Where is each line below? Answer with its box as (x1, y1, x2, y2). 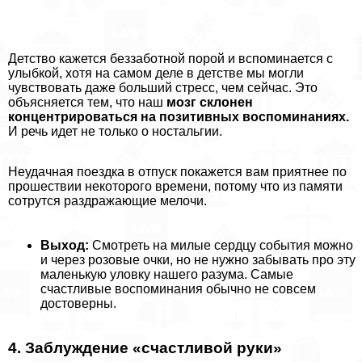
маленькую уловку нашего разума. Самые (40, 267, 293, 282)
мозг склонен (166, 95, 253, 110)
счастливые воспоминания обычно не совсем (40, 282, 316, 297)
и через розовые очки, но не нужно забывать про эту (40, 253, 356, 267)
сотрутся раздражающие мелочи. (8, 194, 207, 208)
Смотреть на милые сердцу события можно (89, 238, 353, 253)
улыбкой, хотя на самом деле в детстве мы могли (8, 66, 304, 81)
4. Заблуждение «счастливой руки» (8, 339, 282, 357)
